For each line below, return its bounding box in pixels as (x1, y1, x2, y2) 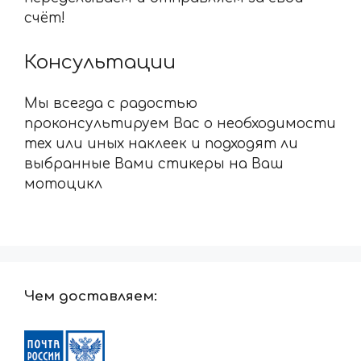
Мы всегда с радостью (24, 96, 197, 112)
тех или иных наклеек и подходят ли (24, 136, 298, 152)
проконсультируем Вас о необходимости (24, 116, 336, 132)
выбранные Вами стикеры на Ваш (24, 156, 284, 172)
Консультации (24, 52, 176, 74)
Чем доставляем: (24, 288, 157, 305)
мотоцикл (24, 176, 102, 193)
